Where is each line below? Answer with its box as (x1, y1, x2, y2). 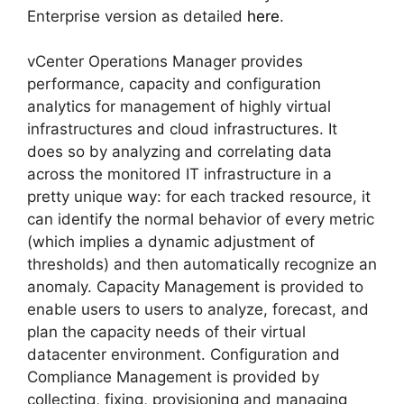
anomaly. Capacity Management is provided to (27, 278, 363, 297)
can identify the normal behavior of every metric (27, 210, 374, 229)
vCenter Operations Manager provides (27, 52, 303, 71)
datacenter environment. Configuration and (27, 345, 340, 364)
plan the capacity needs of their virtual (27, 323, 306, 342)
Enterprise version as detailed (27, 6, 247, 25)
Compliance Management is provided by (27, 368, 319, 387)
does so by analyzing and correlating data (27, 142, 332, 161)
